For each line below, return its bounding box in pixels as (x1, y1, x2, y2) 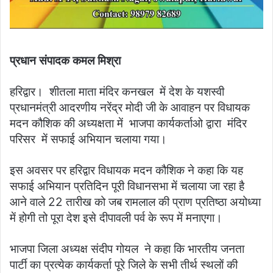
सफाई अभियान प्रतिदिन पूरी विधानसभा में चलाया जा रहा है (10, 179, 244, 194)
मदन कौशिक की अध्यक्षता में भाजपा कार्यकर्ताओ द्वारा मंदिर (10, 116, 247, 131)
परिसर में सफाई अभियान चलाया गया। (10, 132, 167, 147)
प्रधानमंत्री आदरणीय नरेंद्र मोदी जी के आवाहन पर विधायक (10, 101, 250, 115)
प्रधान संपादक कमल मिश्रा (10, 54, 124, 68)
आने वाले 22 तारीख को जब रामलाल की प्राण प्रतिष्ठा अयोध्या (10, 195, 261, 210)
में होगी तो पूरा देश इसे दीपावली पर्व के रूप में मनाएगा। (10, 211, 222, 225)
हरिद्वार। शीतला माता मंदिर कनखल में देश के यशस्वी (10, 85, 224, 99)
